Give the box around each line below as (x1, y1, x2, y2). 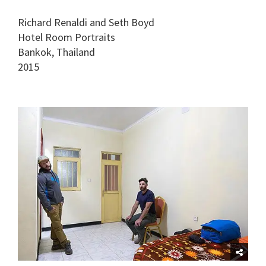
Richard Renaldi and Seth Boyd (18, 15, 154, 29)
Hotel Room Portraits (18, 30, 115, 44)
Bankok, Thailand (18, 45, 95, 59)
